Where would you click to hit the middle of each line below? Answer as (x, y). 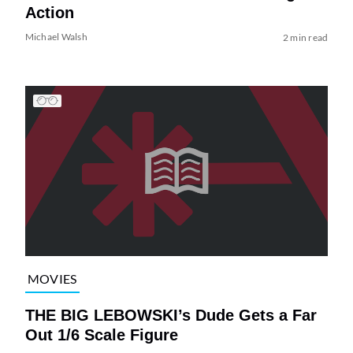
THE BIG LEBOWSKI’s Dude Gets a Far (171, 316)
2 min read (305, 37)
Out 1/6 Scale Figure (101, 335)
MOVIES (52, 278)
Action (49, 12)
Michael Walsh (56, 36)
